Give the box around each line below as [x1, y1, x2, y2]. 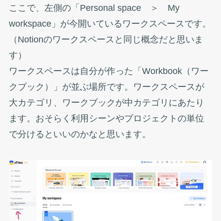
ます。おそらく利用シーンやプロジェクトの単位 [8, 113, 204, 123]
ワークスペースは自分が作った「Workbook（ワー [8, 66, 209, 76]
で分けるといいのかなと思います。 [8, 129, 151, 139]
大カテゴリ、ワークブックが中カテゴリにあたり [8, 97, 204, 108]
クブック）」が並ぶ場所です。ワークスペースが [8, 81, 204, 92]
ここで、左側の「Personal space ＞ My [8, 2, 180, 13]
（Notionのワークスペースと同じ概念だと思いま [8, 34, 203, 44]
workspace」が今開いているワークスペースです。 [8, 18, 211, 29]
